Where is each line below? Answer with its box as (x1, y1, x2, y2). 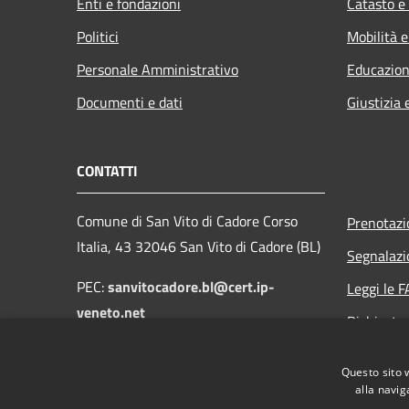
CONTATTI (77, 159, 138, 182)
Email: (77, 326, 114, 349)
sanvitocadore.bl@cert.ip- (108, 275, 275, 298)
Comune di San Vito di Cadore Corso (77, 209, 298, 232)
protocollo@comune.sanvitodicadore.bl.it (77, 351, 341, 374)
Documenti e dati (77, 90, 183, 113)
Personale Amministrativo (77, 58, 238, 80)
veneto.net (77, 300, 145, 323)
